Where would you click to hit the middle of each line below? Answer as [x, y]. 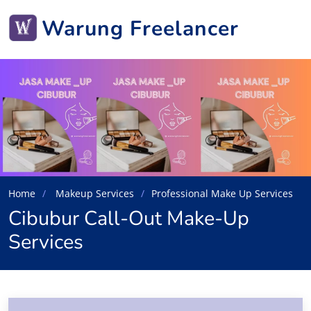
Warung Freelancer [141, 28]
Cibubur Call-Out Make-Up [129, 218]
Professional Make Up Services [222, 193]
